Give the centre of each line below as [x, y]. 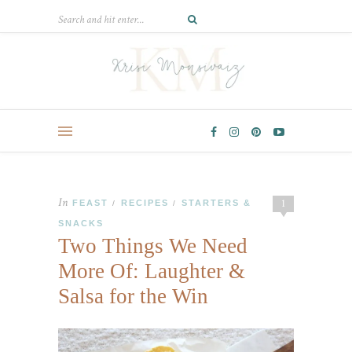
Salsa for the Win [133, 297]
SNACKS [81, 224]
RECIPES [145, 203]
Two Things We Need [153, 246]
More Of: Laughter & [152, 271]
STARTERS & [216, 203]
